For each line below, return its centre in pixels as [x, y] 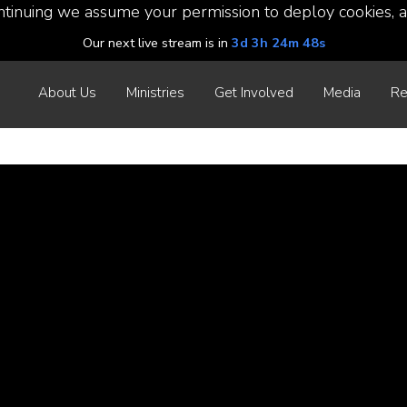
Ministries [155, 93]
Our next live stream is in [157, 43]
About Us [67, 93]
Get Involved [254, 93]
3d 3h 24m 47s [278, 43]
